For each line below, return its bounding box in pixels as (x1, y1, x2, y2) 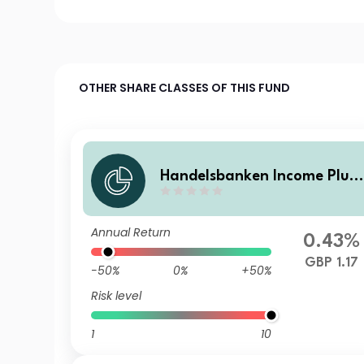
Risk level (91, 288, 142, 304)
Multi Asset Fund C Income (160, 188, 348, 204)
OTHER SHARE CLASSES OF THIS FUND (79, 80, 291, 96)
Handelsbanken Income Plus (160, 168, 357, 184)
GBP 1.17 (305, 256, 359, 270)
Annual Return (91, 224, 171, 240)
